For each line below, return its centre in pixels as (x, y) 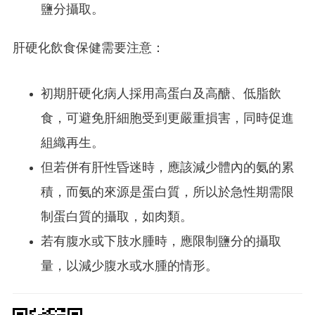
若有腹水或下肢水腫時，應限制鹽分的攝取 (161, 243)
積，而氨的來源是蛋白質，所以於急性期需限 (167, 193)
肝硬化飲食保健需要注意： (89, 49)
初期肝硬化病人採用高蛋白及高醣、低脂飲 (161, 95)
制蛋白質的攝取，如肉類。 (117, 218)
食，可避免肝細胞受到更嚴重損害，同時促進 (167, 120)
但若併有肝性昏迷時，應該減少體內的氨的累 (167, 169)
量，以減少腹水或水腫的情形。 (129, 267)
